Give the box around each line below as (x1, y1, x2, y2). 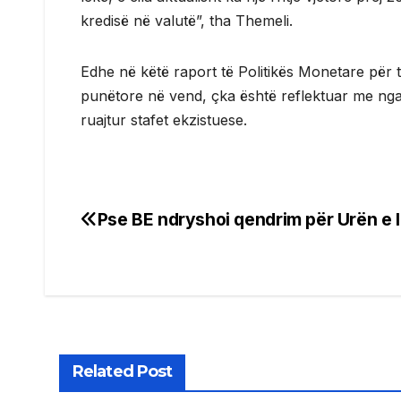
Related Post (73, 362, 173, 382)
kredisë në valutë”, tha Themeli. (81, 12, 293, 30)
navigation (80, 246, 225, 282)
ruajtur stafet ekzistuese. (81, 111, 247, 130)
